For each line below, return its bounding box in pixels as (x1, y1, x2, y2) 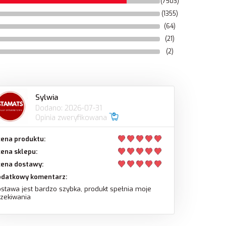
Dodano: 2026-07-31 (35, 103, 102, 113)
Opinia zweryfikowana (35, 112, 109, 123)
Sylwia (35, 92, 59, 102)
